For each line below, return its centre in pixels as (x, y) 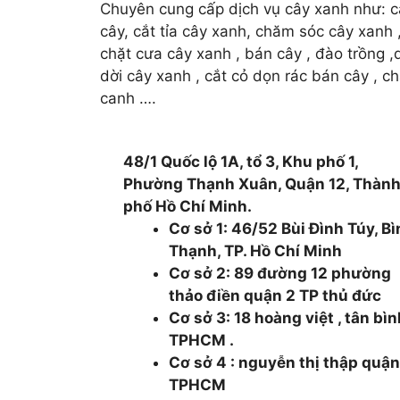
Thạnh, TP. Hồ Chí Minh (256, 250)
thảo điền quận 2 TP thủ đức (275, 295)
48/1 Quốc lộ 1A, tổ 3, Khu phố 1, (241, 161)
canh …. (128, 98)
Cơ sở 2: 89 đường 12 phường (280, 273)
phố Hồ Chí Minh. (188, 206)
